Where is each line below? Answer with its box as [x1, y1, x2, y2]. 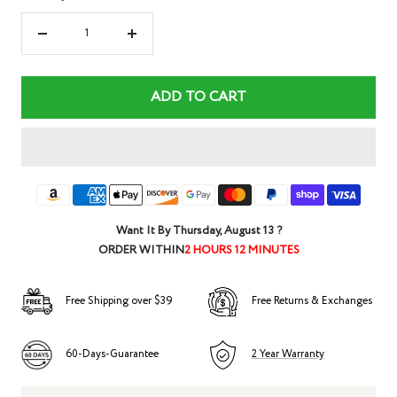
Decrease [41, 33, 87, 51]
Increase [130, 33, 174, 51]
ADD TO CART [151, 87, 246, 108]
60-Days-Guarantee [66, 346, 159, 362]
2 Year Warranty [252, 346, 324, 362]
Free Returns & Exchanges [252, 293, 372, 309]
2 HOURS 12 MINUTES [183, 242, 300, 260]
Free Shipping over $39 [66, 293, 173, 309]
